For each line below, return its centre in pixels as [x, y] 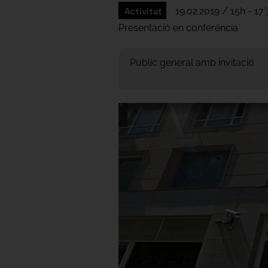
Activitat [143, 11]
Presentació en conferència [178, 28]
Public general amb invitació [192, 63]
